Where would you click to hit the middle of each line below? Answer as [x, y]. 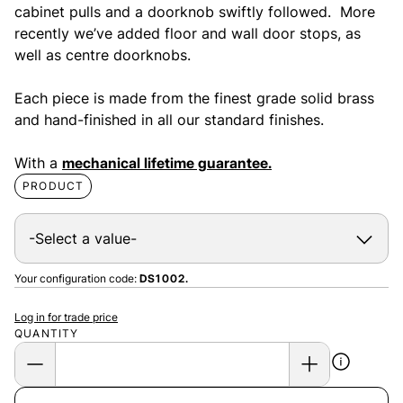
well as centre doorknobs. [103, 54]
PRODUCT [54, 185]
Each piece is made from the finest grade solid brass [194, 98]
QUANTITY [47, 333]
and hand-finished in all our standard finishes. [169, 119]
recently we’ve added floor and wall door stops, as [188, 33]
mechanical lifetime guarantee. [167, 162]
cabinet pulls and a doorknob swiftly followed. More [195, 11]
